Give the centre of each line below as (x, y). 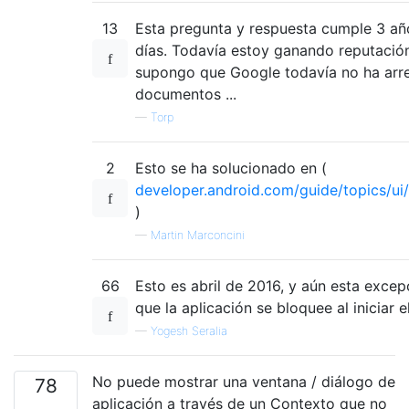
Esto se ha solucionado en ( (231, 168)
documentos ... (186, 94)
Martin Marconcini (198, 235)
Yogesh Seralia (189, 330)
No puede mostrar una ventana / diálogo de (244, 381)
